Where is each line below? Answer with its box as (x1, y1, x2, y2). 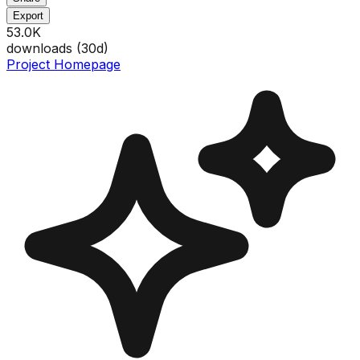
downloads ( (6, 39, 81, 56)
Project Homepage (6, 55, 121, 72)
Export (13, 9, 43, 22)
